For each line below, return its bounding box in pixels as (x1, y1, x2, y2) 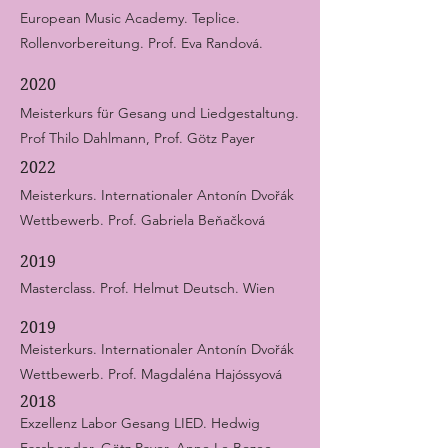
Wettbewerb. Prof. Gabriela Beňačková (20, 211, 265, 229)
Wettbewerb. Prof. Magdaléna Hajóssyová (20, 365, 282, 383)
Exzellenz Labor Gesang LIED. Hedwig (20, 414, 260, 432)
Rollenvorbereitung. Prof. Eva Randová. (20, 34, 263, 52)
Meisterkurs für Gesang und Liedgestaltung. (20, 104, 299, 122)
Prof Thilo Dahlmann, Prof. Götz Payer (20, 129, 255, 147)
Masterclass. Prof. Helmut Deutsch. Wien (20, 279, 275, 297)
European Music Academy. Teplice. (20, 9, 240, 27)
